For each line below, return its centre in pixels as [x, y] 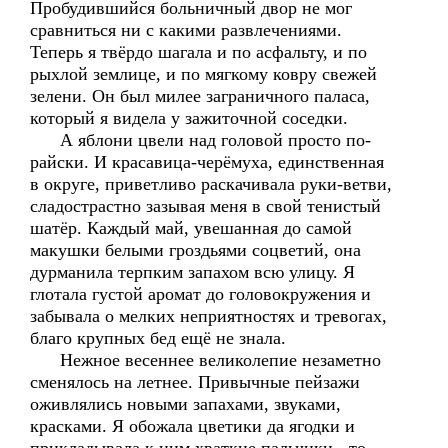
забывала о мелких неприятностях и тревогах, [208, 316]
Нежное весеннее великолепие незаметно [205, 360]
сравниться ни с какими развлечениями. [186, 30]
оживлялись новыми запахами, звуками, [185, 404]
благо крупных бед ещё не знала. [158, 338]
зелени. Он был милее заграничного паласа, [200, 96]
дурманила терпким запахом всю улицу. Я [192, 272]
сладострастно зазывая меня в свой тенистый [205, 206]
